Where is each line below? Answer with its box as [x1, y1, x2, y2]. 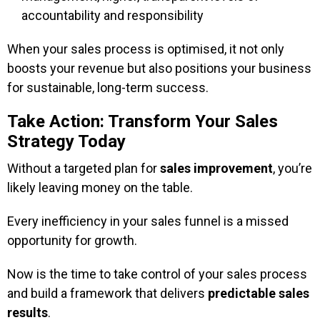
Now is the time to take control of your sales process [7, 266, 307, 281]
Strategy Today [7, 131, 126, 151]
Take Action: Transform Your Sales [7, 111, 278, 131]
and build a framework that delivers [7, 286, 208, 301]
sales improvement [160, 161, 273, 176]
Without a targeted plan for [7, 161, 160, 176]
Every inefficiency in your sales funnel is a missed [7, 214, 289, 229]
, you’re [273, 161, 312, 176]
